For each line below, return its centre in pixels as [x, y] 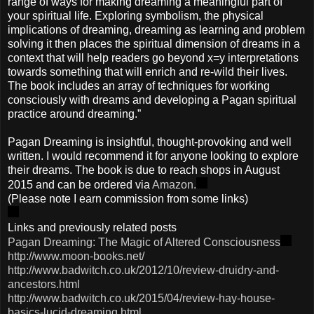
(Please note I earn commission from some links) [128, 199]
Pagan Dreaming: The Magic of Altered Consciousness [144, 243]
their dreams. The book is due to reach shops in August [144, 170]
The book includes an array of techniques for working [139, 86]
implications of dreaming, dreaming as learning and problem [156, 30]
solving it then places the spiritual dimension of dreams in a [154, 44]
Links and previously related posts [92, 228]
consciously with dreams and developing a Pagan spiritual [152, 100]
